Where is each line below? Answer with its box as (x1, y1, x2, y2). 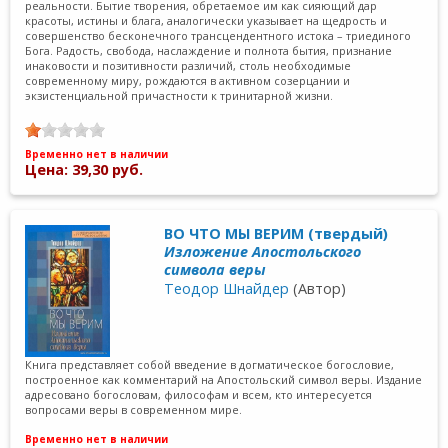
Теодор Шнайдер (164, 278, 290, 298)
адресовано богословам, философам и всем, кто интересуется (25, 387, 373, 403)
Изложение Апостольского (164, 241, 362, 261)
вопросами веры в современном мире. (25, 402, 243, 418)
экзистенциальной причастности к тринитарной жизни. (25, 88, 334, 103)
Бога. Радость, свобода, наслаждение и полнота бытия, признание (25, 43, 393, 58)
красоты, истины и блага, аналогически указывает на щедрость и (25, 13, 388, 28)
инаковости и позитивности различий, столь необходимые (25, 58, 352, 73)
